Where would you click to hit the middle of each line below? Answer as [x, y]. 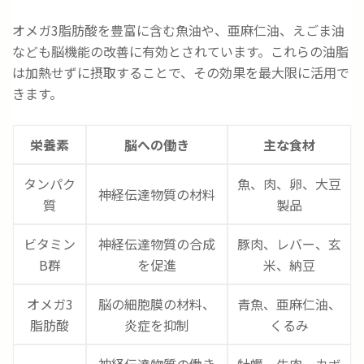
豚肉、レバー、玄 [289, 244]
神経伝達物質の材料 [157, 195]
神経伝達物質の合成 [157, 244]
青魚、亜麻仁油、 [289, 304]
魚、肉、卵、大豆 [289, 184]
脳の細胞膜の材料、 [157, 304]
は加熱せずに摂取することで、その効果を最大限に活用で [181, 73]
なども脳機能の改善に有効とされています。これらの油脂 [180, 52]
